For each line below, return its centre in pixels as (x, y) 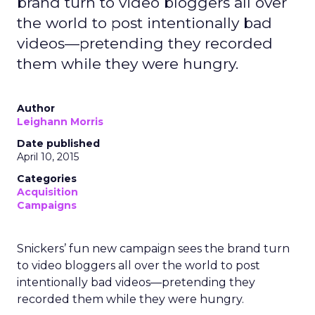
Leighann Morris (60, 122)
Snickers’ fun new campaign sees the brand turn (153, 249)
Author (36, 108)
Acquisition (47, 192)
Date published (58, 143)
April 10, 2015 (48, 157)
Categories (47, 179)
